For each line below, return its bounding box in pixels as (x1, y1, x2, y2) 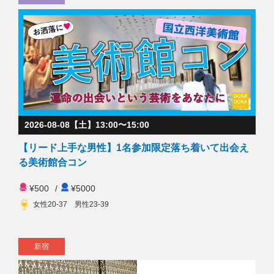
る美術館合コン (18, 157, 97, 168)
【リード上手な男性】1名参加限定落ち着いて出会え (18, 142, 250, 153)
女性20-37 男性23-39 (33, 199, 109, 209)
